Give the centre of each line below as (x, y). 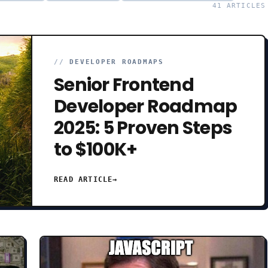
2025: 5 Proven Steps (143, 128)
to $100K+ (96, 150)
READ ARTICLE (83, 179)
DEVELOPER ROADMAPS (117, 62)
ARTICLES (244, 6)
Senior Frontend (124, 85)
